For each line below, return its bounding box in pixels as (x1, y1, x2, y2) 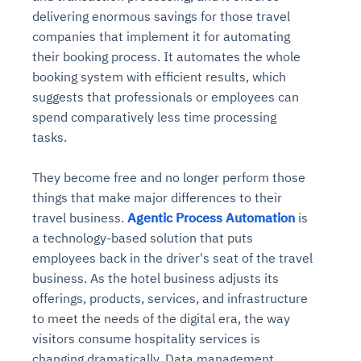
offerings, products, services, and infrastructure (32, 289, 308, 306)
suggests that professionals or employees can (32, 88, 299, 105)
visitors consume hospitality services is (32, 330, 260, 346)
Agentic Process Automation (127, 209, 295, 226)
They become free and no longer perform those (32, 168, 305, 185)
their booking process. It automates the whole (32, 48, 301, 64)
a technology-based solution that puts (32, 229, 253, 246)
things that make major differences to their (32, 189, 282, 205)
